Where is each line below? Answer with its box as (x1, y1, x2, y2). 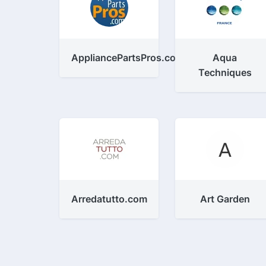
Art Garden (199, 193, 250, 205)
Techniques (198, 66, 252, 78)
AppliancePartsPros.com (71, 52, 184, 64)
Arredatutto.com (71, 193, 147, 205)
